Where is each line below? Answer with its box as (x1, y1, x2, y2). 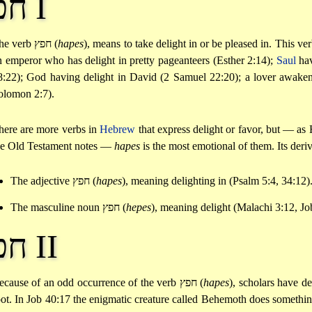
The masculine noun (10, 201, 102, 213)
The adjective (10, 175, 72, 187)
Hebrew (100, 123, 136, 135)
